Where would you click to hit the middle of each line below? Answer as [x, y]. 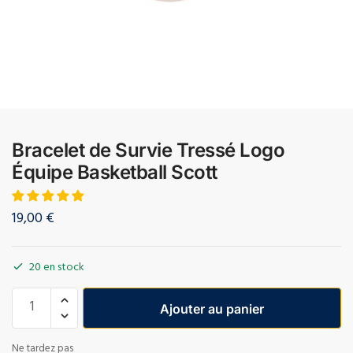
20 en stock [57, 268]
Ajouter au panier [212, 308]
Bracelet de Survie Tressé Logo [148, 150]
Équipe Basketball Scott [115, 172]
